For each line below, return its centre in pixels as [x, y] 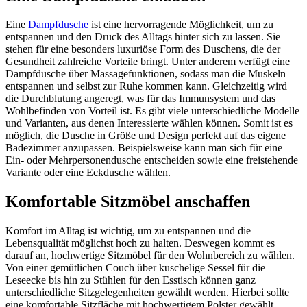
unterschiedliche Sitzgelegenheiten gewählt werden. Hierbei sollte [147, 293]
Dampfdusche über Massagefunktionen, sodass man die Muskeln [146, 74]
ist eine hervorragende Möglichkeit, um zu [181, 25]
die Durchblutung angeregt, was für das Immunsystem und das [140, 99]
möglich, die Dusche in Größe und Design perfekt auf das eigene [146, 136]
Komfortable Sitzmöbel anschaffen [128, 202]
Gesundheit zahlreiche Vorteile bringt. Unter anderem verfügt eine [148, 62]
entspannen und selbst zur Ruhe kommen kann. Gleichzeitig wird [146, 86]
